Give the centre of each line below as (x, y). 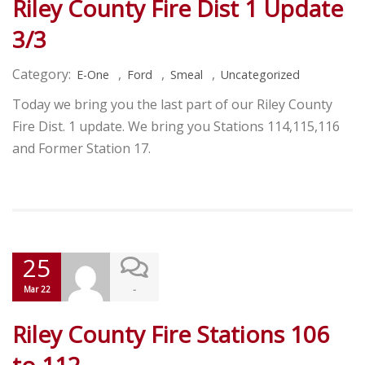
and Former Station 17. (81, 149)
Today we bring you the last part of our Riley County (172, 105)
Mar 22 (37, 290)
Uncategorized (260, 75)
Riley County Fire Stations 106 (171, 334)
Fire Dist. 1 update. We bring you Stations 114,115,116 (176, 127)
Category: (42, 75)
